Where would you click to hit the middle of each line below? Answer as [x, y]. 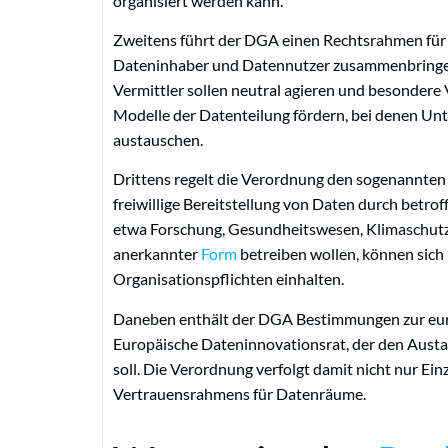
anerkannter [157, 254]
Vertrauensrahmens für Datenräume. [239, 393]
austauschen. [158, 139]
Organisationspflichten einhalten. [228, 279]
